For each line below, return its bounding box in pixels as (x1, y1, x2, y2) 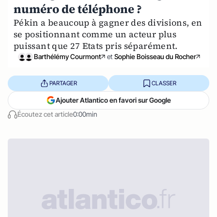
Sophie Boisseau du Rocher (114, 52, 196, 61)
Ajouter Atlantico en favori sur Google (56, 96, 171, 104)
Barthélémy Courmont (33, 52, 101, 61)
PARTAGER (49, 79, 77, 87)
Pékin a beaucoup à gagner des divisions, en (14, 16, 202, 29)
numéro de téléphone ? (14, 1, 142, 17)
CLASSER (151, 79, 176, 87)
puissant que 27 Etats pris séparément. (14, 40, 178, 52)
